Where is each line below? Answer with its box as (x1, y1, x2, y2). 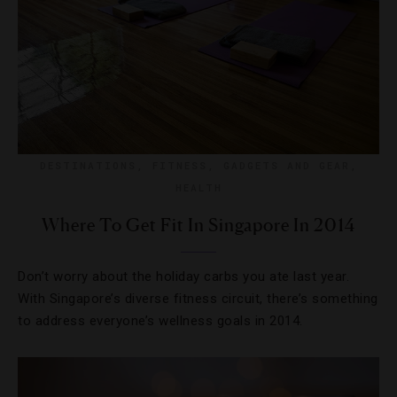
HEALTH (175, 181, 222, 194)
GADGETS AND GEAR (222, 159, 350, 172)
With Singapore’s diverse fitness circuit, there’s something (18, 291, 378, 307)
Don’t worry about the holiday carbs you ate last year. (18, 269, 349, 284)
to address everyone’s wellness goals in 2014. (18, 313, 303, 329)
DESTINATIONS (39, 159, 136, 172)
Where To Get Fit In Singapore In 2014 (42, 214, 355, 236)
